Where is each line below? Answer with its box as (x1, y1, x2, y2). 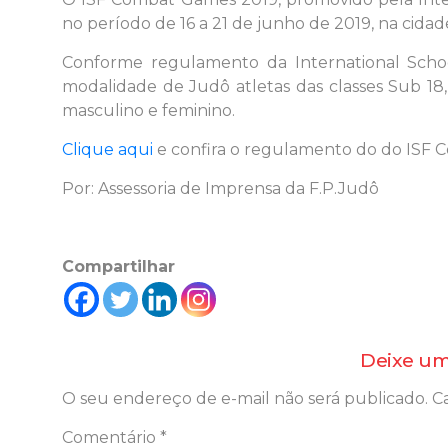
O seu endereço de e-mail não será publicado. (62, 389, 428, 409)
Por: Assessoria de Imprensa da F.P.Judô (62, 179, 379, 199)
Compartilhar (62, 257, 175, 277)
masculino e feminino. (62, 101, 235, 121)
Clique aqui (62, 140, 153, 160)
